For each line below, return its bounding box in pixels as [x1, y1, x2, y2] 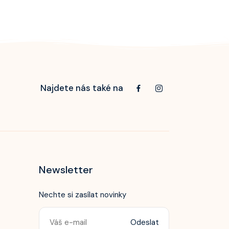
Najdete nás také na [40, 82, 123, 94]
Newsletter [39, 163, 93, 176]
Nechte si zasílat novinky [39, 190, 126, 200]
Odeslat [130, 217, 159, 227]
